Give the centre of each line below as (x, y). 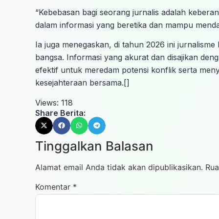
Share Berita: (60, 113)
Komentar (54, 186)
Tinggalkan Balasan (94, 146)
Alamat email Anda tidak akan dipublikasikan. (119, 167)
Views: (47, 102)
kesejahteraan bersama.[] (82, 83)
